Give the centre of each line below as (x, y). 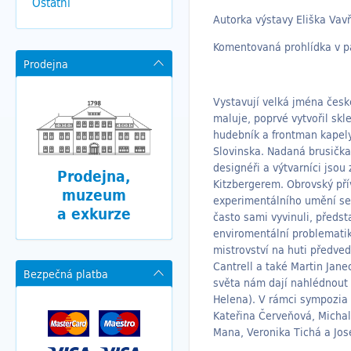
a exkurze (94, 214)
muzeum (94, 195)
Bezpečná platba (66, 274)
